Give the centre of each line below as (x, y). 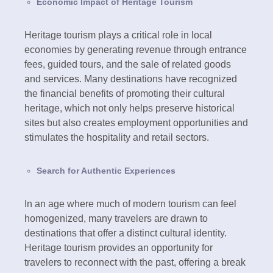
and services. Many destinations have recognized (131, 79)
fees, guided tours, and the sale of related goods (128, 64)
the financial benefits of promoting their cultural (125, 93)
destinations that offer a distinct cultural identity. (126, 233)
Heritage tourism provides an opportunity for (119, 247)
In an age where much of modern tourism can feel (130, 204)
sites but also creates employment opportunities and (136, 122)
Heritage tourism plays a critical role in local (118, 35)
